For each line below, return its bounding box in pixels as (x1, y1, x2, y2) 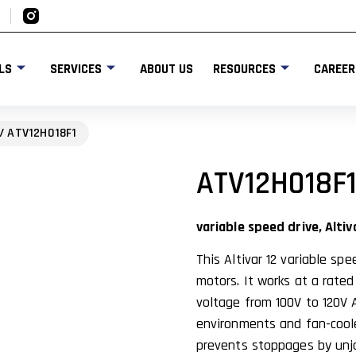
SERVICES (49, 60, 102, 78)
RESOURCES (212, 60, 276, 78)
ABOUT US (139, 60, 193, 78)
